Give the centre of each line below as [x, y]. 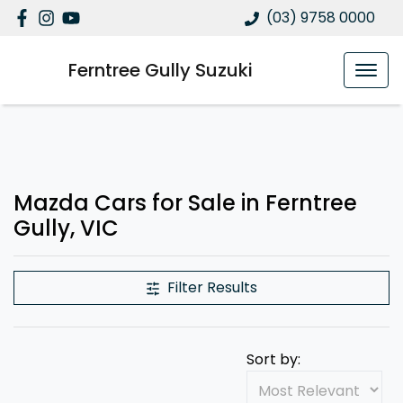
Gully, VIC [66, 228]
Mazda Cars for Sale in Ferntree [185, 203]
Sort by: [273, 359]
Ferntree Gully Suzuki [161, 70]
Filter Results [212, 287]
